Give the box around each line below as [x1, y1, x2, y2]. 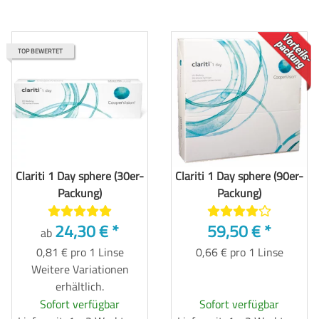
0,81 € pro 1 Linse [36, 243, 124, 261]
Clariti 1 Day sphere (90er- [175, 167, 303, 184]
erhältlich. [56, 277, 104, 295]
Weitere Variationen [31, 260, 129, 278]
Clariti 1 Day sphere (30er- [16, 167, 144, 184]
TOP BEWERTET [18, 46, 63, 56]
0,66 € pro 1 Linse [195, 243, 283, 261]
